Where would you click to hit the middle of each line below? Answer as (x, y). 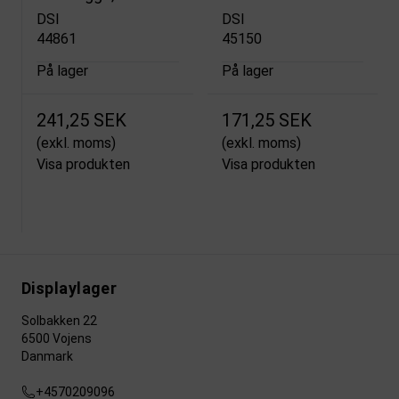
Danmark (47, 357)
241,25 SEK (81, 121)
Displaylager (69, 289)
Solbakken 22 (59, 321)
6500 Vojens (57, 339)
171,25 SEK (266, 121)
